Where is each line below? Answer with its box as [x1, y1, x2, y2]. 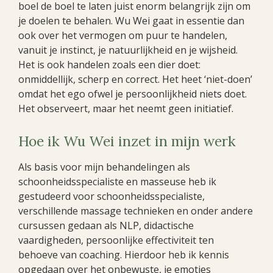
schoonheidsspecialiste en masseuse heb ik [18, 174, 216, 188]
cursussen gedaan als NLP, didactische [18, 218, 194, 232]
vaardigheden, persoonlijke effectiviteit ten [18, 233, 214, 247]
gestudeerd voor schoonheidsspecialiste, [18, 189, 205, 203]
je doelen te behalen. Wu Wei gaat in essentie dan [18, 13, 244, 27]
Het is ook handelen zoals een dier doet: [18, 57, 200, 71]
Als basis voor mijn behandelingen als [18, 160, 190, 174]
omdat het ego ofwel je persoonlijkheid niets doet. [18, 87, 247, 101]
